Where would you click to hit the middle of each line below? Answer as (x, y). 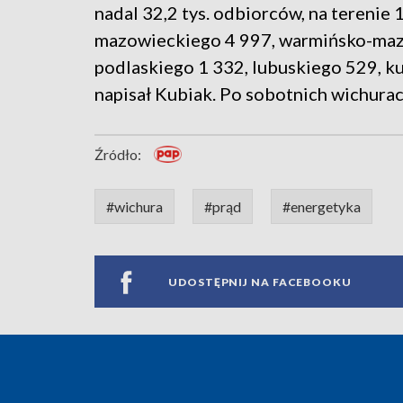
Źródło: (118, 155)
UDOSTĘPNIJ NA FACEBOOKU (260, 282)
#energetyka (322, 207)
